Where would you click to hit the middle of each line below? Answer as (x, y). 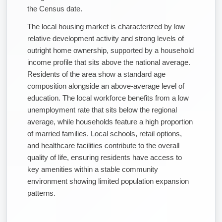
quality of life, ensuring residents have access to (105, 157)
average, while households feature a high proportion (110, 121)
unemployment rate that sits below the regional (102, 110)
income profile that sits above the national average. (109, 62)
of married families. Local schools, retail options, (105, 133)
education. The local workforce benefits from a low (108, 98)
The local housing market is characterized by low (106, 26)
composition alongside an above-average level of (106, 86)
